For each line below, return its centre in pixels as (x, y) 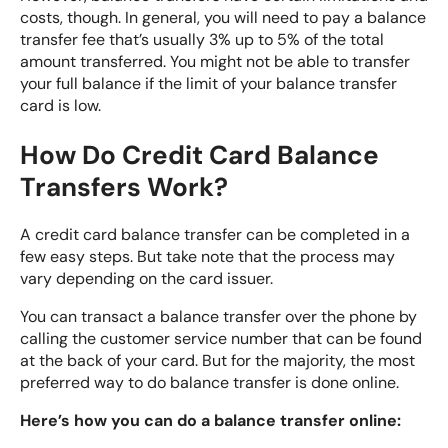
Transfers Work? (124, 186)
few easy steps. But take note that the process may (207, 257)
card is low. (60, 105)
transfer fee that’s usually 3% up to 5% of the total (202, 39)
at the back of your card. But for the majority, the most (217, 361)
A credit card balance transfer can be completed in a (215, 235)
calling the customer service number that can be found (221, 339)
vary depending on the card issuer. (146, 279)
